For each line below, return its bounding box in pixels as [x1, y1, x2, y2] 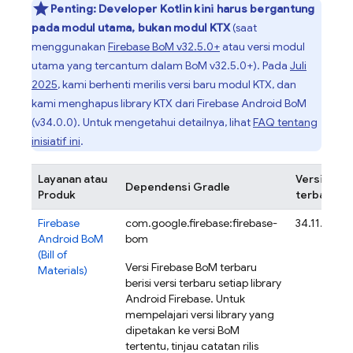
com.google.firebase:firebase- [125, 216, 277, 230]
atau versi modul [220, 39, 305, 54]
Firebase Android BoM [197, 96, 307, 110]
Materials [38, 263, 84, 277]
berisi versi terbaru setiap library [125, 276, 281, 290]
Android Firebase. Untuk [125, 292, 245, 306]
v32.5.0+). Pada [207, 58, 290, 72]
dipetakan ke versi [125, 323, 217, 337]
